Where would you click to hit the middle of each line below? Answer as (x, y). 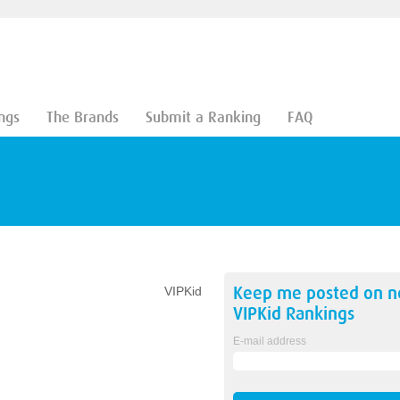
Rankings (317, 314)
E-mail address (269, 341)
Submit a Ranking (203, 117)
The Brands (82, 117)
